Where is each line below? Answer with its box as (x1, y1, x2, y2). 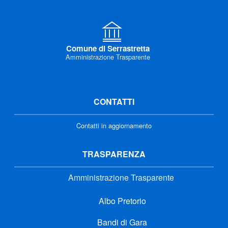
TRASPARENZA (82, 148, 146, 160)
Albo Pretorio (96, 194, 146, 207)
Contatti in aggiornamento (76, 120, 152, 130)
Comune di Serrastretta (66, 42, 150, 54)
